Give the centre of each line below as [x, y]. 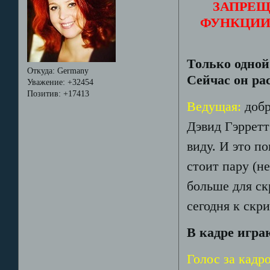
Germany [71, 71]
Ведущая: [214, 106]
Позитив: [44, 93]
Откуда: [41, 71]
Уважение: [46, 82]
